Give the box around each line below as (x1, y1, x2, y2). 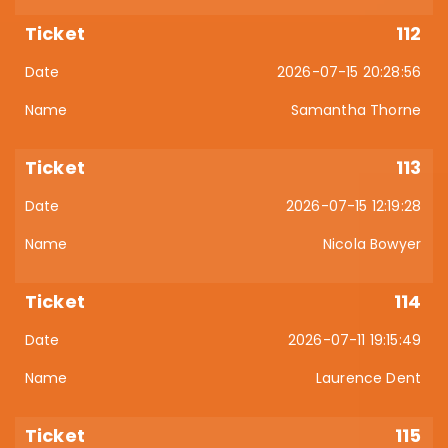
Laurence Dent (315, 368, 421, 388)
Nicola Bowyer (322, 234, 421, 254)
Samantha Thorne (290, 100, 421, 120)
